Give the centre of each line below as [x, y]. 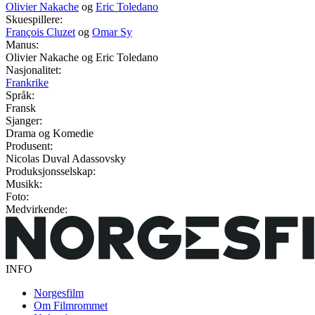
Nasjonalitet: [33, 70]
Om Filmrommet [71, 305]
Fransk [21, 108]
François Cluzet [40, 32]
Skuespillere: [34, 20]
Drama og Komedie [50, 134]
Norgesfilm [59, 292]
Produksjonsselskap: [51, 172]
